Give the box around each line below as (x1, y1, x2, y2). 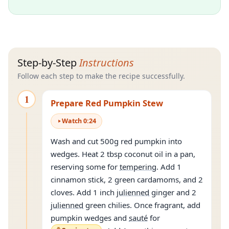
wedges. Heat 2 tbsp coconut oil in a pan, (51, 149, 195, 159)
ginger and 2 (149, 187, 198, 197)
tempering (120, 162, 156, 172)
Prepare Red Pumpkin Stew (51, 97, 163, 109)
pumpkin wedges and (51, 213, 129, 223)
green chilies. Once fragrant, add (83, 200, 200, 210)
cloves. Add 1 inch (51, 187, 117, 197)
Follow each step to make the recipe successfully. (17, 71, 185, 81)
